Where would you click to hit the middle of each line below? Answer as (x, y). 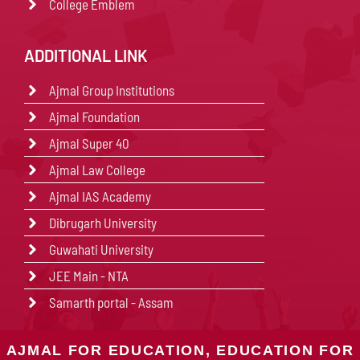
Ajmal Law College (98, 170)
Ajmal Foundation (95, 117)
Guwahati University (102, 250)
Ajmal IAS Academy (100, 196)
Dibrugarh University (103, 223)
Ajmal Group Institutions (112, 90)
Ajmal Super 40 (90, 143)
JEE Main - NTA (89, 276)
